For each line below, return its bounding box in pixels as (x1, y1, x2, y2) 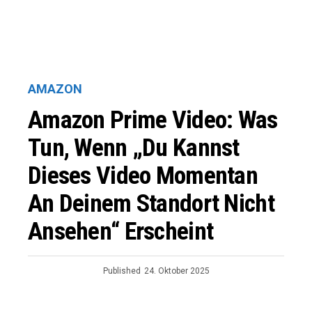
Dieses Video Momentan (28, 161, 258, 190)
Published (102, 266, 141, 276)
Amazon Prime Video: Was (28, 105, 278, 134)
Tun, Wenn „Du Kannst (28, 133, 240, 162)
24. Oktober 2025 (143, 266, 210, 276)
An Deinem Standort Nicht (28, 189, 274, 218)
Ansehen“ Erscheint (28, 217, 214, 246)
